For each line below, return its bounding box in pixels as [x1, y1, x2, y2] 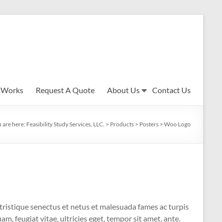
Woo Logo [164, 120, 191, 128]
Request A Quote [36, 85, 95, 95]
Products [110, 120, 134, 128]
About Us [107, 85, 140, 95]
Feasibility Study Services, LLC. [26, 120, 105, 128]
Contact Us [152, 85, 191, 95]
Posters [139, 120, 159, 128]
